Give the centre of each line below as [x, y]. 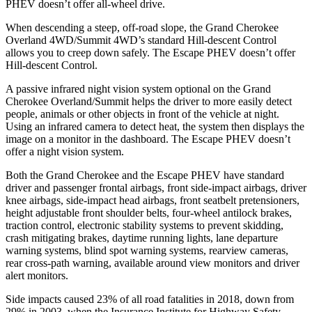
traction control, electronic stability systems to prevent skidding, [145, 225]
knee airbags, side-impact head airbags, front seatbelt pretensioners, [153, 200]
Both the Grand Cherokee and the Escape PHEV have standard [145, 175]
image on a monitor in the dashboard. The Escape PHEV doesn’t [148, 139]
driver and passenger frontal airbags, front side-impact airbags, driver [156, 187]
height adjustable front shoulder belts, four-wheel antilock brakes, [149, 212]
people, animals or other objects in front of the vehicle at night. [142, 114]
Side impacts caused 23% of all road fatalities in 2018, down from [150, 299]
